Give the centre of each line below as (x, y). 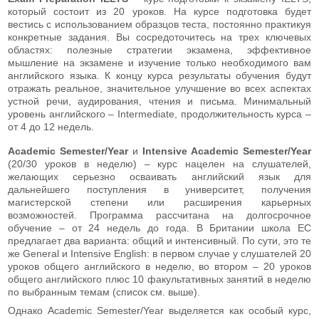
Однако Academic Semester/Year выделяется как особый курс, (159, 310)
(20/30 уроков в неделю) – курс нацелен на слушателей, (159, 163)
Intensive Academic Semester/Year (227, 151)
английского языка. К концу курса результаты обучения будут (159, 75)
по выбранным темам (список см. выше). (104, 292)
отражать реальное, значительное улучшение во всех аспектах (159, 88)
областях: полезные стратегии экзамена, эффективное (159, 49)
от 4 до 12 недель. (51, 126)
